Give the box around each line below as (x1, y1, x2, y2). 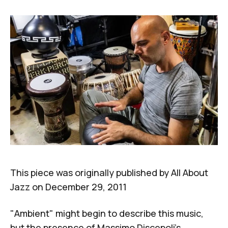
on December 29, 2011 (30, 181, 127, 193)
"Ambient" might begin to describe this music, (10, 207, 204, 220)
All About (171, 166, 208, 179)
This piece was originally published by (10, 166, 171, 179)
